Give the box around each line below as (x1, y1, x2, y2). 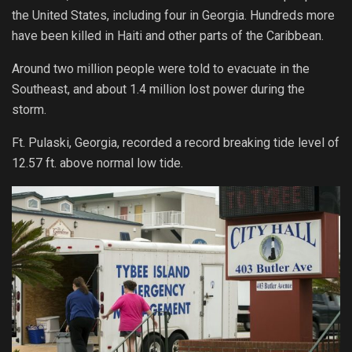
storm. (12, 102, 46, 118)
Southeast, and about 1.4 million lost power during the (12, 82, 305, 97)
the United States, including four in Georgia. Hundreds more (12, 8, 335, 24)
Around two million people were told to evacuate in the (12, 61, 310, 77)
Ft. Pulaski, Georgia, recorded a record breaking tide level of (12, 135, 339, 151)
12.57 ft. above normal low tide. (12, 156, 183, 171)
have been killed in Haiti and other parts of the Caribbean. (12, 28, 324, 44)
